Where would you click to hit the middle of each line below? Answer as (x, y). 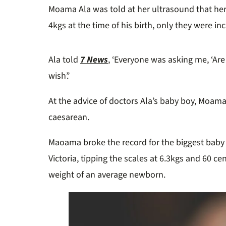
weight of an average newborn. (108, 175)
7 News (94, 60)
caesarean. (69, 118)
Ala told (64, 60)
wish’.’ (59, 76)
